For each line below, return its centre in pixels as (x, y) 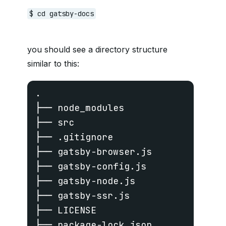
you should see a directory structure (97, 49)
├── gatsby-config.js (91, 166)
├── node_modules (80, 108)
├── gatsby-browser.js (94, 152)
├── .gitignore (74, 137)
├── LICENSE (66, 210)
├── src (55, 122)
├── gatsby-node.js (85, 181)
